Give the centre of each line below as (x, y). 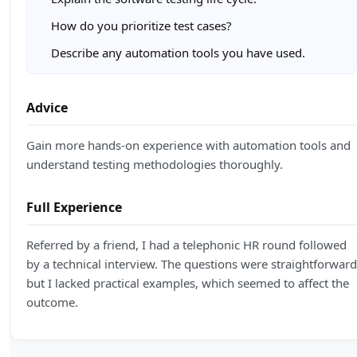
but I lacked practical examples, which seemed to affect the (188, 283)
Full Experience (74, 208)
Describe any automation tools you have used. (178, 53)
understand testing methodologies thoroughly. (155, 165)
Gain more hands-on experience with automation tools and (188, 145)
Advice (47, 108)
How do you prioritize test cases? (141, 26)
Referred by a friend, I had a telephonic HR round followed (186, 245)
